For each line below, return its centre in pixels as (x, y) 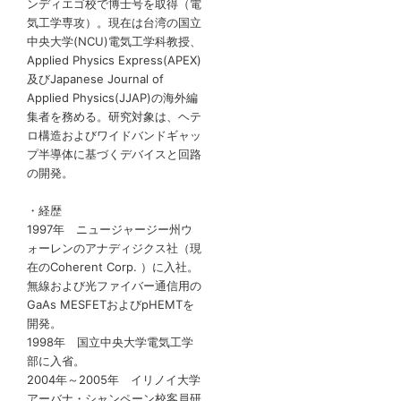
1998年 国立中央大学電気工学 (110, 342)
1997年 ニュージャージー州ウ (110, 230)
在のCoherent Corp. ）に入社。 (113, 267)
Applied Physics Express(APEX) (114, 60)
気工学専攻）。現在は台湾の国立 (114, 23)
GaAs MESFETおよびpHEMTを (111, 305)
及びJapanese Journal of (95, 79)
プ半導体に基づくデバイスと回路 (114, 154)
